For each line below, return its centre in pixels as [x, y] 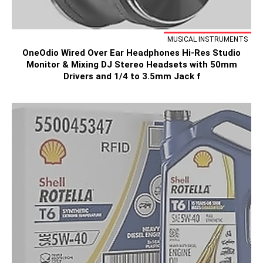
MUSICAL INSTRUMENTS [208, 39]
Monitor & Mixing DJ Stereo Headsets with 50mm [131, 64]
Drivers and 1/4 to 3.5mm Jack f [131, 76]
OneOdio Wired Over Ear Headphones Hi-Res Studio [131, 53]
